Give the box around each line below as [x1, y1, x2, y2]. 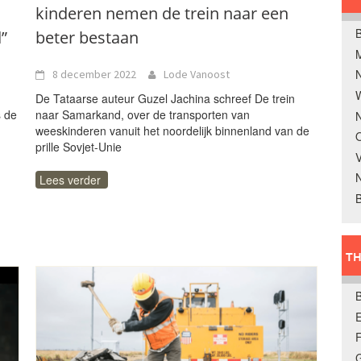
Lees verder [39, 172, 101, 188]
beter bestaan [35, 27, 139, 48]
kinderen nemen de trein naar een [35, 2, 288, 24]
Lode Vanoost [164, 67, 230, 81]
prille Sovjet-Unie [35, 139, 122, 155]
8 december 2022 [52, 67, 136, 81]
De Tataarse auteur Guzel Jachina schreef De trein [35, 90, 295, 106]
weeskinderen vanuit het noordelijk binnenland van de [35, 122, 309, 139]
